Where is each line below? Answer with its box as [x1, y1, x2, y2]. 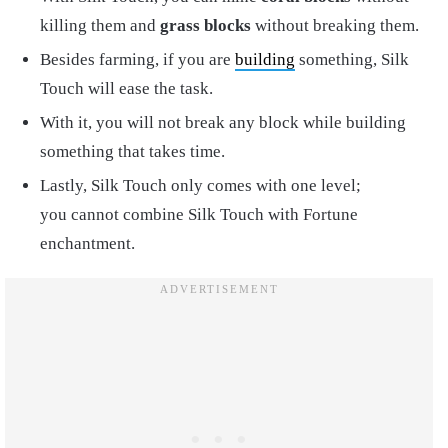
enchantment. [40, 233, 135, 253]
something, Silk [295, 49, 409, 69]
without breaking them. [251, 15, 419, 35]
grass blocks [160, 15, 251, 35]
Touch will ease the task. [40, 78, 213, 98]
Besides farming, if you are [40, 49, 235, 69]
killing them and [40, 15, 160, 35]
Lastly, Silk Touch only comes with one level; [40, 175, 361, 195]
